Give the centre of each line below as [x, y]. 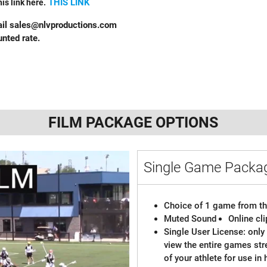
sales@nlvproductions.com [63, 25]
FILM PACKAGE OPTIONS [133, 122]
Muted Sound [190, 218]
